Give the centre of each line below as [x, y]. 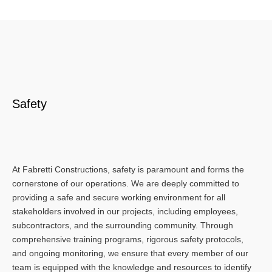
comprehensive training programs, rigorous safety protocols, [128, 240]
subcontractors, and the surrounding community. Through [123, 226]
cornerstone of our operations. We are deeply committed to [126, 184]
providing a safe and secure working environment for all [119, 198]
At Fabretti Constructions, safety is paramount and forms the [128, 170]
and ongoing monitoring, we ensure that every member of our [130, 253]
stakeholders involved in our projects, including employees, [125, 212]
